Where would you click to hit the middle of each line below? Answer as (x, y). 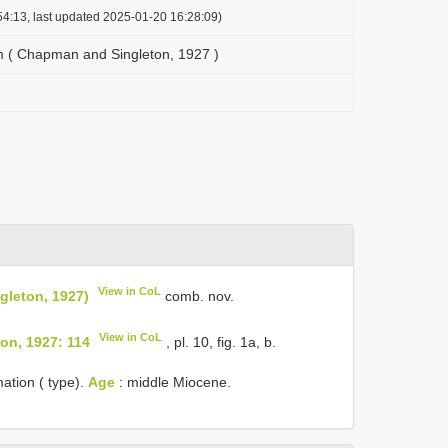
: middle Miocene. (173, 382)
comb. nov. (198, 295)
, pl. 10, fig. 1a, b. (219, 341)
